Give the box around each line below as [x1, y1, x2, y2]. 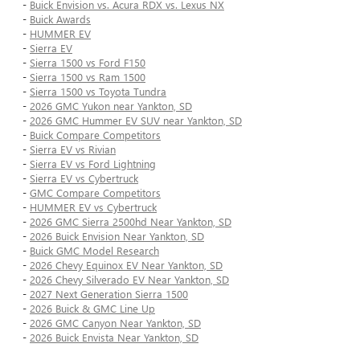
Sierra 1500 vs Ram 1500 [30, 70, 145, 84]
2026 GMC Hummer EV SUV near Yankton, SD [30, 113, 242, 128]
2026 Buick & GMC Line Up [30, 301, 155, 316]
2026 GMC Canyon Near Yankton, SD [30, 316, 201, 330]
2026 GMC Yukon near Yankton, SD [30, 99, 192, 113]
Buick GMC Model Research [30, 243, 159, 258]
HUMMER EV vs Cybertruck [30, 200, 157, 215]
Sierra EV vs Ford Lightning [30, 157, 156, 171]
